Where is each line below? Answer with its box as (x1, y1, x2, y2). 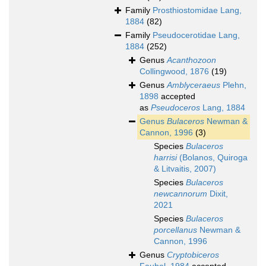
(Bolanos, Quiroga (177, 153, 248, 163)
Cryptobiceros (167, 250, 219, 260)
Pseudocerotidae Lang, (153, 30, 240, 40)
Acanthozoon (167, 55, 216, 65)
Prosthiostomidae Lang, (153, 5, 242, 15)
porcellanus (154, 225, 197, 235)
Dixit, (207, 189, 228, 199)
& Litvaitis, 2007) (154, 164, 216, 174)
